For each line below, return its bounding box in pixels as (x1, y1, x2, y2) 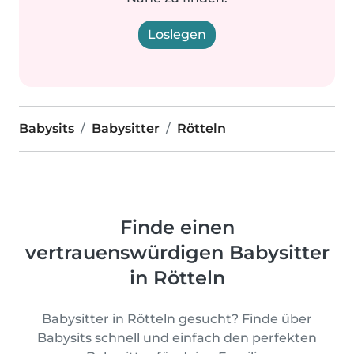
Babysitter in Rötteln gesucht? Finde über (42, 311, 312, 326)
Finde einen (119, 216, 235, 239)
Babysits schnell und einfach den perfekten (37, 330, 317, 345)
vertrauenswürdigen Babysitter (24, 241, 330, 264)
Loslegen (148, 27, 206, 42)
